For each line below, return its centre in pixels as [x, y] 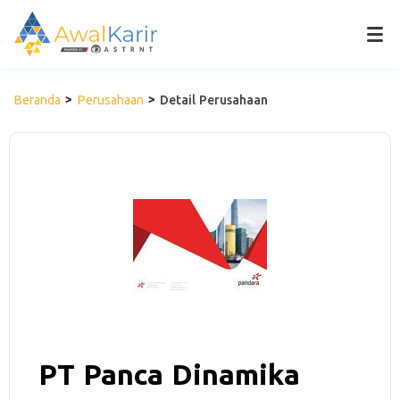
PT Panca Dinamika [169, 374]
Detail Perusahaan [214, 100]
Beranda [37, 100]
